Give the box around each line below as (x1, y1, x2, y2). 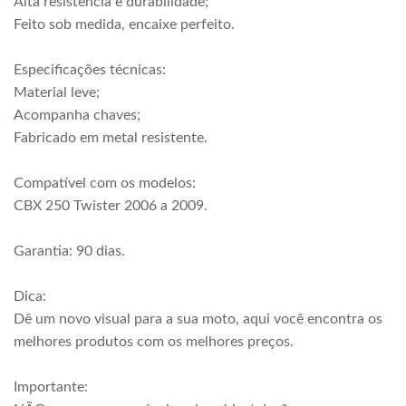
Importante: (14, 380, 88, 394)
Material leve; (14, 85, 100, 100)
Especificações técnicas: (14, 63, 166, 77)
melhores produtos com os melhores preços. (14, 334, 294, 349)
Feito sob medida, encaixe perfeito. (14, 17, 235, 32)
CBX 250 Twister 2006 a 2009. (14, 198, 208, 213)
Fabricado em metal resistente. (14, 130, 208, 145)
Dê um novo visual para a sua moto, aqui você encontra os (14, 312, 382, 326)
